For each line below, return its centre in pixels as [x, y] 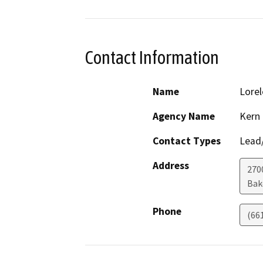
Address [171, 166]
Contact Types [187, 141]
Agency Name [184, 117]
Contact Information [152, 57]
